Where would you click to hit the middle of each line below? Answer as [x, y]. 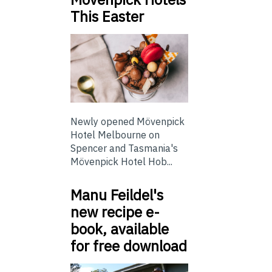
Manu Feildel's [117, 195]
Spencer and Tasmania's [124, 148]
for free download [129, 246]
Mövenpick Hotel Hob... [121, 161]
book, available [120, 229]
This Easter [107, 17]
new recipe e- [115, 212]
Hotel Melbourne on [115, 135]
